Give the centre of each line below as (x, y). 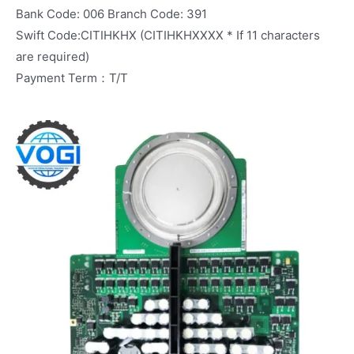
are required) (53, 56)
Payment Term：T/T (72, 77)
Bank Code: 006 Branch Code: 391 (111, 13)
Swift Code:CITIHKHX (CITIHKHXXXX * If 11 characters (168, 35)
